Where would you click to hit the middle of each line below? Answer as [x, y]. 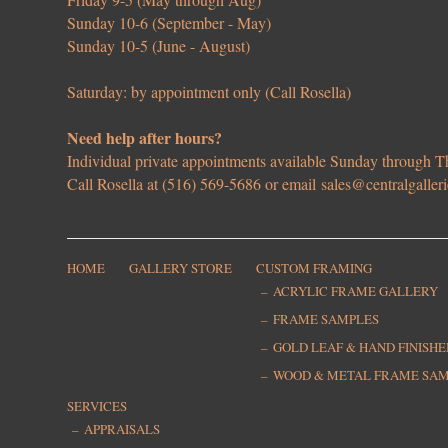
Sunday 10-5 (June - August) [159, 46]
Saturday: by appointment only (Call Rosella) [209, 92]
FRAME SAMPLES [326, 319]
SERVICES [97, 406]
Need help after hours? [145, 138]
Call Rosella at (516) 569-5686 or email [194, 184]
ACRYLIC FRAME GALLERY [356, 291]
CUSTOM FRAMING [314, 268]
